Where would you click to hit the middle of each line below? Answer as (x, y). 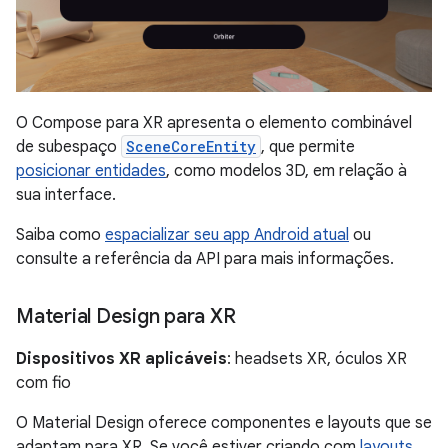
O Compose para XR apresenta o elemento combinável (214, 123)
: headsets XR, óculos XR (317, 359)
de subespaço (68, 147)
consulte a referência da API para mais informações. (205, 259)
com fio (43, 383)
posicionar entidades (91, 171)
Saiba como (60, 235)
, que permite (308, 147)
